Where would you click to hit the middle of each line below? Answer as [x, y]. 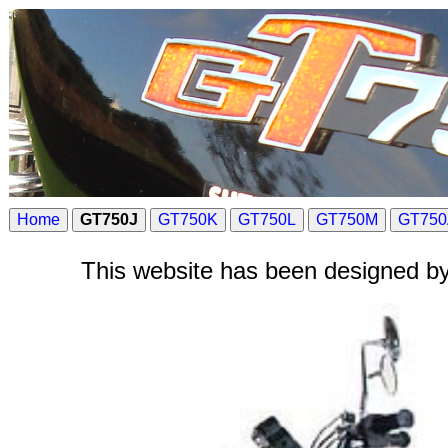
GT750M [347, 219]
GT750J [109, 219]
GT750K [188, 219]
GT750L [267, 219]
